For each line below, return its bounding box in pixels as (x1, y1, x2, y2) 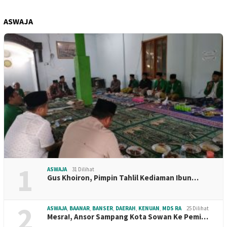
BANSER (92, 204, 113, 212)
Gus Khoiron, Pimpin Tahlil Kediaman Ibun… (47, 172, 199, 182)
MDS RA (162, 204, 181, 212)
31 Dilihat (72, 165, 94, 173)
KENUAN (138, 204, 160, 212)
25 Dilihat (186, 204, 209, 212)
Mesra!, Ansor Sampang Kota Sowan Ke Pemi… (47, 211, 208, 221)
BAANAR (69, 204, 90, 212)
